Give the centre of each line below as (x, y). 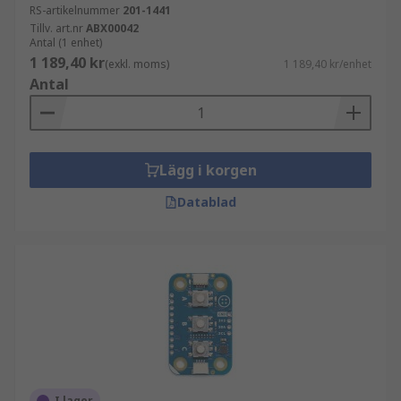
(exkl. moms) (137, 64)
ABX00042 (112, 28)
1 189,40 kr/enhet (328, 64)
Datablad (207, 202)
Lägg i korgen (208, 170)
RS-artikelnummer (75, 10)
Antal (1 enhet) (66, 43)
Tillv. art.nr (56, 28)
